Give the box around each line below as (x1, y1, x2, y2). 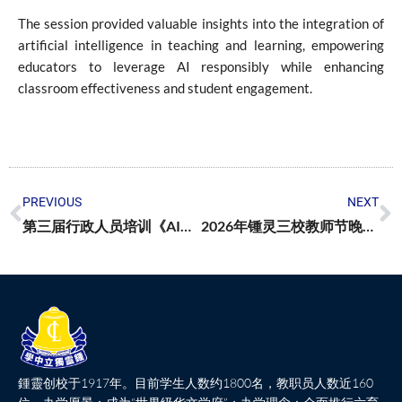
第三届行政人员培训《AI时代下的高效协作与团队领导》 (180, 216, 191, 234)
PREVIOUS (22, 194, 82, 209)
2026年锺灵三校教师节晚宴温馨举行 (362, 216, 373, 234)
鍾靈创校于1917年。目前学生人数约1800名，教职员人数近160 (18, 374, 373, 390)
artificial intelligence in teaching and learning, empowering (18, 36, 384, 53)
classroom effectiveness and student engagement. (18, 79, 312, 96)
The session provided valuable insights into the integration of (18, 14, 384, 31)
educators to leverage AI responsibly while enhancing (18, 57, 384, 74)
